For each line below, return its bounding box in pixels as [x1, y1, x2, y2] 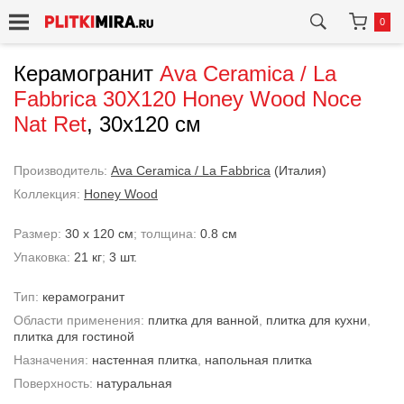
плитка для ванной [148, 313, 259, 327]
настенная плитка [92, 353, 197, 367]
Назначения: [14, 353, 92, 367]
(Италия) [274, 163, 326, 178]
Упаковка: [14, 250, 74, 264]
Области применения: [14, 313, 148, 327]
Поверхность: [14, 376, 96, 390]
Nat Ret [14, 112, 87, 136]
